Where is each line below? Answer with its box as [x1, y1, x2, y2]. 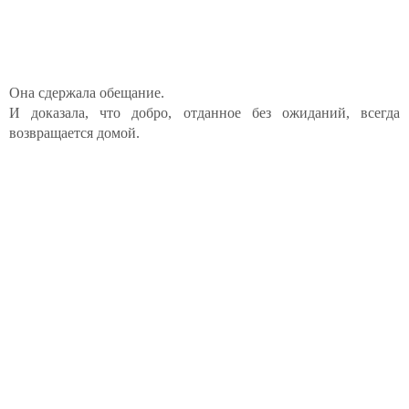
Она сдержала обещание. [9, 85, 164, 100]
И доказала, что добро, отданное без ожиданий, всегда [9, 105, 400, 121]
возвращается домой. [9, 125, 140, 141]
